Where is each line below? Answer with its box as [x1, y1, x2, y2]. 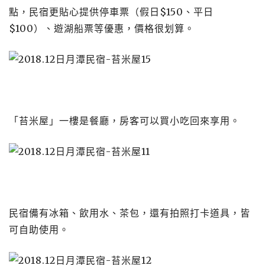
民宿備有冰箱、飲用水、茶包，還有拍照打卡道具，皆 [9, 207, 250, 219]
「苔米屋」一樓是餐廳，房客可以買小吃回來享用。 [9, 115, 240, 127]
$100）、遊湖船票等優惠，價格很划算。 [9, 22, 195, 34]
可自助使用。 [9, 224, 69, 235]
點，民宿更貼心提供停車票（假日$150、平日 [9, 6, 214, 18]
